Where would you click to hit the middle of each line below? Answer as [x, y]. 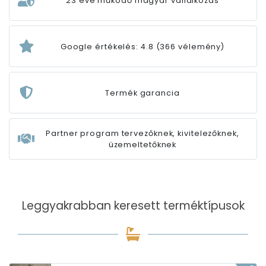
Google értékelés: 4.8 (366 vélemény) [142, 46]
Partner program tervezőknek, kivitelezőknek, [142, 133]
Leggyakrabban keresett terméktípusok [133, 206]
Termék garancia [142, 93]
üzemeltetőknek [142, 145]
